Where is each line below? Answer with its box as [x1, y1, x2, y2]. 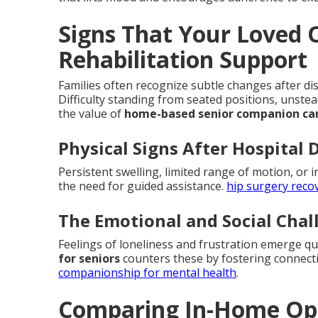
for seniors [58, 251, 120, 266]
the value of [58, 106, 124, 121]
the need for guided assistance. [58, 178, 226, 194]
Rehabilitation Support [58, 44, 307, 75]
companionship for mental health [58, 265, 236, 280]
